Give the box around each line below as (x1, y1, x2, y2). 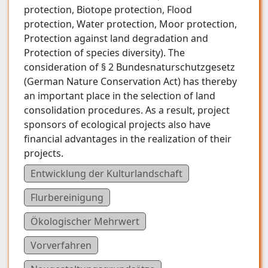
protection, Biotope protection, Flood (24, 3, 192, 17)
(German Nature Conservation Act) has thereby (24, 75, 237, 89)
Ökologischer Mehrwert (31, 214, 139, 228)
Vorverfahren (31, 238, 92, 252)
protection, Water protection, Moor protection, (24, 17, 237, 31)
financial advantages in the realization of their (24, 132, 232, 146)
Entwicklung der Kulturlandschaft (31, 166, 182, 180)
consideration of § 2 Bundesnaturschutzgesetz (24, 60, 235, 74)
